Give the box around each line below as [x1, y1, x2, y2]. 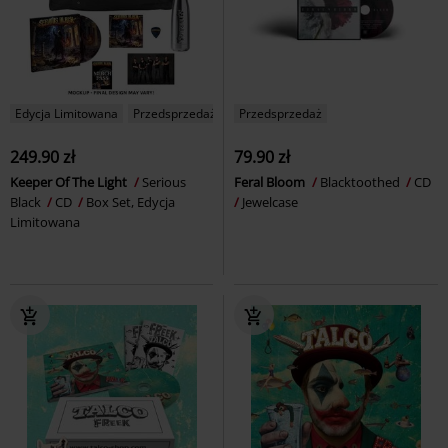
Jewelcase [242, 192, 298, 211]
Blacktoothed [320, 172, 403, 191]
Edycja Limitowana [15, 104, 118, 122]
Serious [142, 172, 186, 191]
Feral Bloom [234, 172, 308, 191]
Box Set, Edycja [86, 192, 175, 211]
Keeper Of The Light [10, 172, 130, 191]
